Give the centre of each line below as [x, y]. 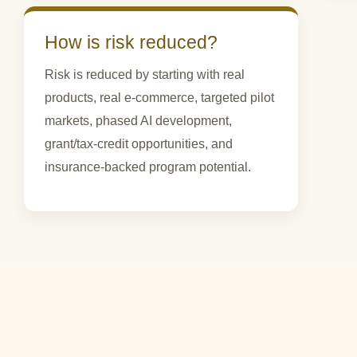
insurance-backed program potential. [148, 167]
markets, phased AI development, [138, 121]
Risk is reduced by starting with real [145, 75]
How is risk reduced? [131, 43]
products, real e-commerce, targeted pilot [159, 98]
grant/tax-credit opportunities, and [139, 144]
